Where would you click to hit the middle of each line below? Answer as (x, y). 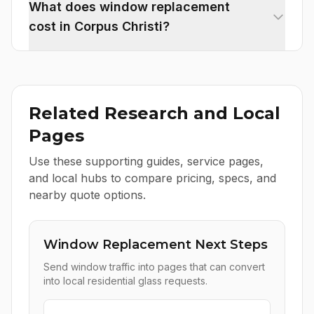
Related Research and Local (155, 113)
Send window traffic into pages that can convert (154, 267)
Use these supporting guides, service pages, (146, 161)
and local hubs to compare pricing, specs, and (152, 178)
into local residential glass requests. (125, 281)
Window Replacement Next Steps (156, 245)
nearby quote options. (87, 195)
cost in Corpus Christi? (99, 26)
